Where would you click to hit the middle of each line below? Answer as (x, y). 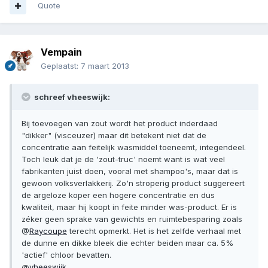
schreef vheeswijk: (71, 97)
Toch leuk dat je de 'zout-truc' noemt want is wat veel (123, 159)
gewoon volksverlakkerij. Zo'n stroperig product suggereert (133, 183)
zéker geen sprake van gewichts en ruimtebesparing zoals (132, 219)
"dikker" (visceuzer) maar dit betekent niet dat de (114, 135)
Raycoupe (48, 231)
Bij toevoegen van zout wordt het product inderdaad (120, 124)
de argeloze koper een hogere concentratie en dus (118, 195)
